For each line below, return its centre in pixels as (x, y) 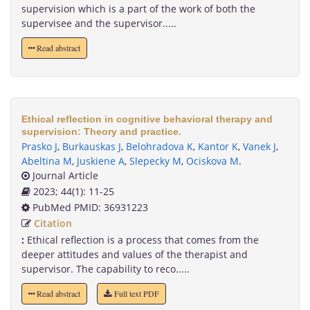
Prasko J (39, 147)
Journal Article (64, 176)
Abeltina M (47, 161)
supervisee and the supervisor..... (99, 24)
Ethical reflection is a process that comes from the (142, 240)
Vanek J (259, 147)
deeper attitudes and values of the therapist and (135, 255)
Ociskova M (212, 161)
